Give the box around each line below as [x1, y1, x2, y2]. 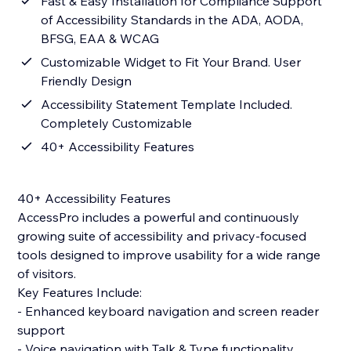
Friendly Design [41, 73, 132, 89]
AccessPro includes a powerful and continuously [17, 209, 300, 226]
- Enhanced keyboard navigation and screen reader [17, 303, 320, 320]
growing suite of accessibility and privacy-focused [17, 228, 307, 244]
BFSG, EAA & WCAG [41, 31, 160, 47]
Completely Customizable [41, 115, 193, 132]
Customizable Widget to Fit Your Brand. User [41, 54, 302, 71]
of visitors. [17, 266, 77, 282]
